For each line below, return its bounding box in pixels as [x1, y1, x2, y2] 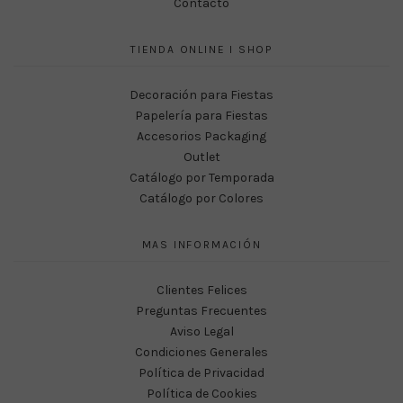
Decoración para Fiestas [130, 86, 273, 103]
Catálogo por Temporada [129, 169, 274, 185]
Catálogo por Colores [139, 190, 264, 206]
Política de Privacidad [139, 364, 264, 381]
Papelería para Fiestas [135, 107, 268, 123]
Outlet [183, 148, 220, 165]
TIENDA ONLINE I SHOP [130, 42, 273, 56]
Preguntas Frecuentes [136, 302, 267, 318]
